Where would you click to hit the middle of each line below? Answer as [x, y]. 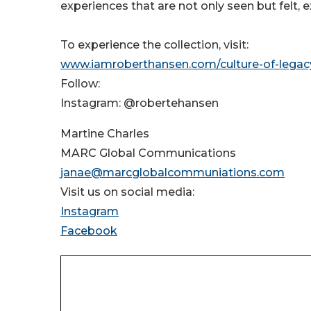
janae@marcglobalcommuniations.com [173, 173]
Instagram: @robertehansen [140, 103]
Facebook [89, 231]
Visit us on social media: [127, 192]
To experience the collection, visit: [154, 45]
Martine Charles [105, 134]
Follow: [80, 84]
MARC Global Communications [148, 153]
